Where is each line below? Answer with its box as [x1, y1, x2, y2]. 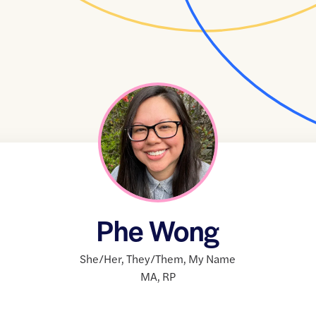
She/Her [80, 250, 122, 267]
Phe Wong [96, 210, 219, 250]
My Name [188, 250, 236, 267]
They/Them [126, 250, 184, 267]
